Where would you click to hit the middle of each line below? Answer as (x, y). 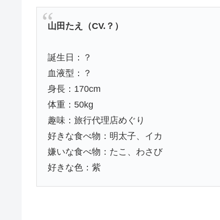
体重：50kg (70, 105)
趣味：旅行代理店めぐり (96, 121)
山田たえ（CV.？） (85, 26)
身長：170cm (74, 89)
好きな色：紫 (74, 168)
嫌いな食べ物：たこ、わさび (105, 152)
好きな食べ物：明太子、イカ (105, 136)
